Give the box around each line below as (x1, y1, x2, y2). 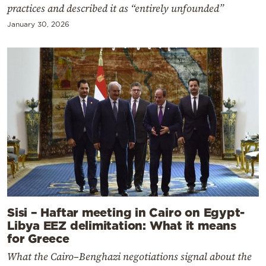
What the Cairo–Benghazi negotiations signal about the (7, 249, 252, 264)
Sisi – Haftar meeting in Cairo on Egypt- (7, 205, 245, 219)
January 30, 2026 (7, 20, 69, 28)
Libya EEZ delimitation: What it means (7, 218, 236, 232)
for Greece (7, 232, 69, 245)
